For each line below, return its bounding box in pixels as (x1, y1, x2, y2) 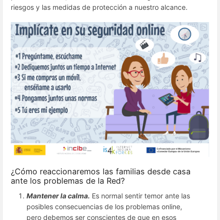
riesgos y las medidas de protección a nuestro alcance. (11, 2, 188, 11)
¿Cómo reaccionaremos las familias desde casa (11, 166, 191, 176)
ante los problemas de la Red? (11, 175, 125, 186)
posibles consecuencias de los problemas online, (27, 202, 182, 211)
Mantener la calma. (27, 192, 90, 200)
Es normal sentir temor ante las (90, 192, 190, 200)
